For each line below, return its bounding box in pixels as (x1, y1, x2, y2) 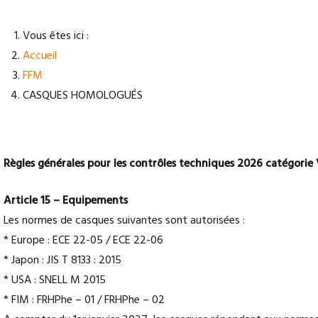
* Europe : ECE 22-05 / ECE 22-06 (4, 231, 163, 250)
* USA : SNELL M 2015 (4, 270, 106, 290)
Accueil (23, 46, 57, 65)
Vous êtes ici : (23, 26, 94, 45)
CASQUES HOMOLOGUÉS (23, 86, 143, 105)
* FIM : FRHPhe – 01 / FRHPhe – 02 (4, 290, 165, 309)
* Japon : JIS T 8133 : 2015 (4, 251, 121, 270)
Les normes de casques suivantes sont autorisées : (4, 211, 245, 230)
